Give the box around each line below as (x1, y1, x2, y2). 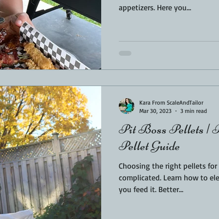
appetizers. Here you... (157, 2, 191, 12)
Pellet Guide (119, 137, 180, 154)
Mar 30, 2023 (139, 107, 172, 114)
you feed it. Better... (158, 184, 183, 194)
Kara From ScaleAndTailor (139, 99, 203, 106)
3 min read (180, 107, 207, 114)
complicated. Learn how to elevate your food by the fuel (119, 173, 163, 182)
